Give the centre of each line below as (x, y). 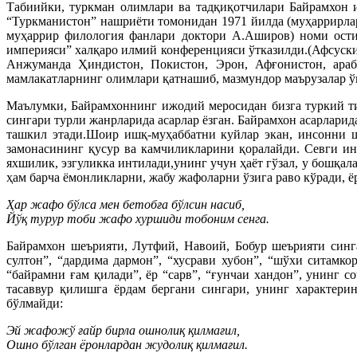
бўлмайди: (35, 303)
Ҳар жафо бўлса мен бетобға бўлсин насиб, (126, 204)
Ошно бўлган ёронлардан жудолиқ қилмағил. (127, 345)
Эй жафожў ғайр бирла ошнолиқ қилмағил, (123, 330)
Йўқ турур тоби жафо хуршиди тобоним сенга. (138, 219)
